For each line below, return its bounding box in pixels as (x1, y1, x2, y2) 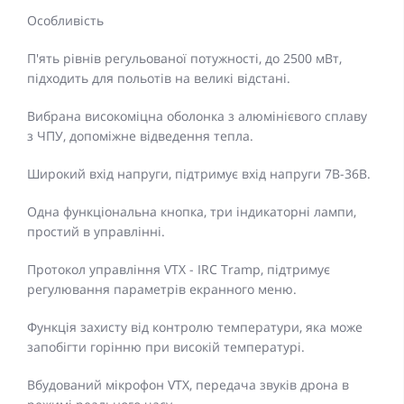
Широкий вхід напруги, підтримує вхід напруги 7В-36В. (27, 165, 371, 183)
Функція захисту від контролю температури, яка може (27, 318, 363, 336)
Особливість (27, 12, 104, 30)
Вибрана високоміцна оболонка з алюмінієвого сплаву (27, 107, 367, 125)
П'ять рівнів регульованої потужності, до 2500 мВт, (27, 50, 342, 68)
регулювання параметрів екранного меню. (27, 280, 297, 298)
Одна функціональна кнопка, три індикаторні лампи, (27, 203, 356, 221)
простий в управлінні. (27, 223, 165, 241)
